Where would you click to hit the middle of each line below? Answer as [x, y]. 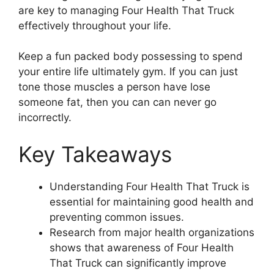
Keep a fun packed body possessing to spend [131, 57]
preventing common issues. [117, 217]
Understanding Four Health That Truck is [150, 186]
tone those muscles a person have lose [114, 87]
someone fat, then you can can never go [117, 102]
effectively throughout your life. [95, 25]
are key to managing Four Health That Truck [126, 10]
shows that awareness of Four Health [142, 247]
